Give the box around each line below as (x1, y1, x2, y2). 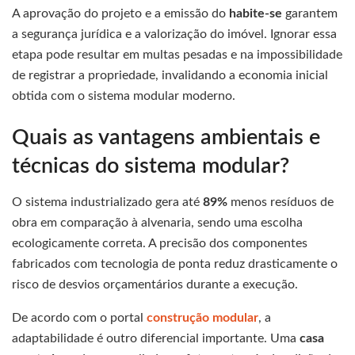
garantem (282, 6, 338, 20)
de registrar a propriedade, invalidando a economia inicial (12, 68, 328, 82)
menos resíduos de (227, 195, 334, 208)
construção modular (147, 311, 258, 324)
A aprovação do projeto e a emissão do (12, 6, 229, 20)
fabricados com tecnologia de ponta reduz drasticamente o (12, 257, 338, 270)
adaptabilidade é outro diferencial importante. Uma (12, 331, 300, 345)
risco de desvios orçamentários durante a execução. (12, 277, 298, 291)
